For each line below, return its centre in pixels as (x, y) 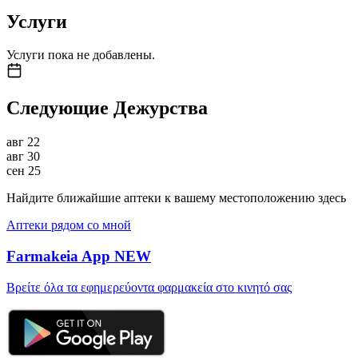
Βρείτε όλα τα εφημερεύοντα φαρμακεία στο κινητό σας (149, 287)
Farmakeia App (60, 256)
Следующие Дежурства (107, 108)
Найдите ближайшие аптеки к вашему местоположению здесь (176, 198)
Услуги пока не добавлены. (81, 55)
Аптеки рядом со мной (69, 225)
